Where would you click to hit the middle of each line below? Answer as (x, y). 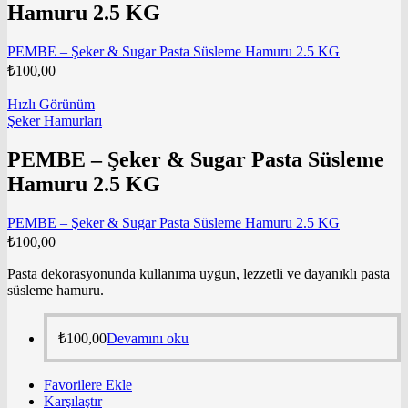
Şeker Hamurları (55, 120)
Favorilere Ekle (88, 384)
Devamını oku (148, 338)
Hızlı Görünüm (51, 104)
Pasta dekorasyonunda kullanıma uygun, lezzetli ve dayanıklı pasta (199, 273)
